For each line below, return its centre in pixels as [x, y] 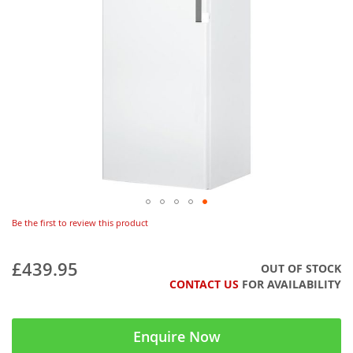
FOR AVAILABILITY [290, 284]
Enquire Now [176, 336]
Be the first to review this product [80, 222]
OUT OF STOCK [301, 268]
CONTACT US [204, 284]
